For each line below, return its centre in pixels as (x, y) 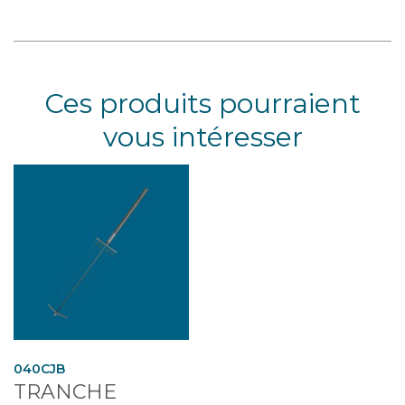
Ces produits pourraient (202, 103)
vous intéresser (202, 137)
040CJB (39, 368)
